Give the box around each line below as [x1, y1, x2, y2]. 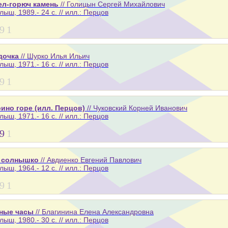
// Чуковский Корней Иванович [85, 103, 187, 112]
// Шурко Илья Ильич [19, 51, 90, 60]
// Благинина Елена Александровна [34, 207, 154, 216]
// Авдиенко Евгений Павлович [39, 155, 141, 164]
